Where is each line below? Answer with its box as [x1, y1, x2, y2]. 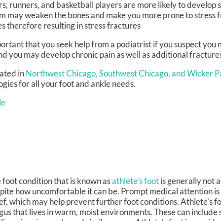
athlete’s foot [112, 176, 159, 186]
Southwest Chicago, [99, 68, 172, 79]
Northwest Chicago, [26, 68, 98, 79]
